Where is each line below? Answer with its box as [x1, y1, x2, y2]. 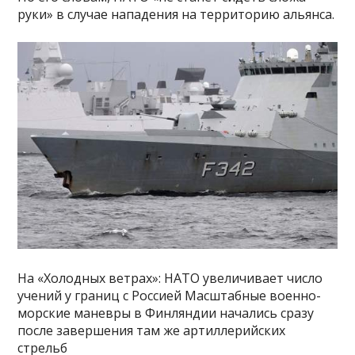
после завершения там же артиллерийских [17, 321, 286, 339]
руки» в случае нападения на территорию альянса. [17, 6, 335, 24]
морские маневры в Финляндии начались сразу [17, 303, 315, 322]
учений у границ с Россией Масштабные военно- [17, 286, 322, 304]
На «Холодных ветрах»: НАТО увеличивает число [17, 269, 323, 287]
